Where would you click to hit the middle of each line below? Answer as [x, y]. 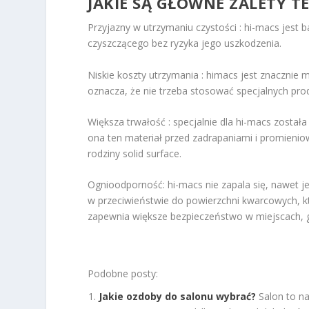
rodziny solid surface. [135, 153]
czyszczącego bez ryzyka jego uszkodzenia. [185, 43]
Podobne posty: [123, 273]
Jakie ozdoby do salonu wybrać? [178, 296]
